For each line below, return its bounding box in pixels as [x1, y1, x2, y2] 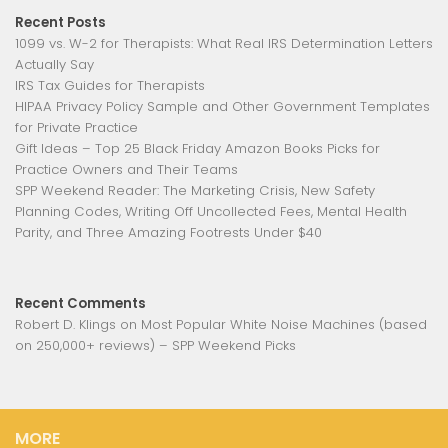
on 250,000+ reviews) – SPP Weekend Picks [15, 336, 296, 355]
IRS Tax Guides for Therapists [15, 76, 205, 95]
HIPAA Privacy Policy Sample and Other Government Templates [15, 97, 430, 116]
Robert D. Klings [15, 315, 116, 334]
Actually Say [15, 55, 94, 74]
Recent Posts [15, 13, 106, 32]
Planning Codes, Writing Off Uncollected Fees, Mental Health [15, 202, 407, 221]
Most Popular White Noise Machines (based [141, 315, 427, 334]
